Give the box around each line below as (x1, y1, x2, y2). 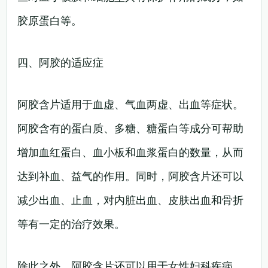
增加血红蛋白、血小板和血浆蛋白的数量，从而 (17, 145, 243, 159)
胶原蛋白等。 (17, 13, 82, 28)
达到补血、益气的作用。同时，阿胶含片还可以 (17, 169, 243, 183)
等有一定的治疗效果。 (17, 217, 125, 231)
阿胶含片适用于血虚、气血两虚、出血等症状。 (17, 97, 243, 111)
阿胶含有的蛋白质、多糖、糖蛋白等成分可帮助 (17, 121, 243, 135)
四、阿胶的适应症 (17, 55, 103, 69)
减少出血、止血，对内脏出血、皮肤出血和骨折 (17, 193, 243, 207)
